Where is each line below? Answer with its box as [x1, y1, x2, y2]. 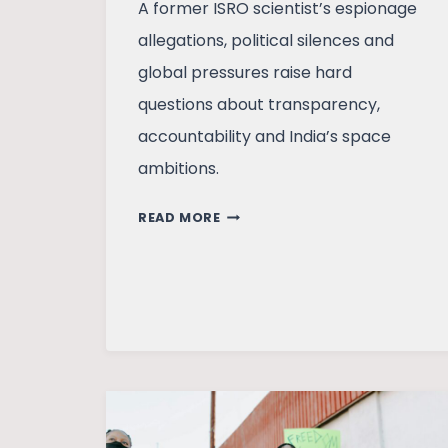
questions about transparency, [138, 93, 380, 117]
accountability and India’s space [138, 125, 391, 149]
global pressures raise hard [138, 61, 352, 85]
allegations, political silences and [138, 29, 394, 53]
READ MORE [138, 209, 221, 227]
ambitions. [138, 157, 219, 181]
